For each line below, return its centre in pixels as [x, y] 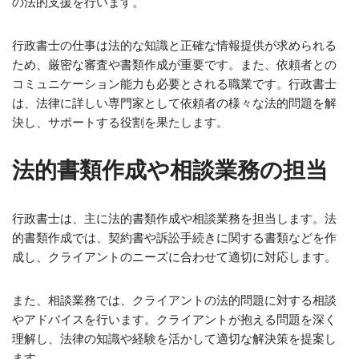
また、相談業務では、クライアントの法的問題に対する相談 [174, 300]
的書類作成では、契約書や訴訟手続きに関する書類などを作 [174, 238]
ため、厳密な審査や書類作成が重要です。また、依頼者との [174, 65]
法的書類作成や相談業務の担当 [170, 170]
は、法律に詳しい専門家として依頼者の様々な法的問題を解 [174, 103]
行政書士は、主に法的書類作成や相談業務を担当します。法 [174, 218]
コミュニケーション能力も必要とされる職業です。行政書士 [174, 84]
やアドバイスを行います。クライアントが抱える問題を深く [174, 319]
